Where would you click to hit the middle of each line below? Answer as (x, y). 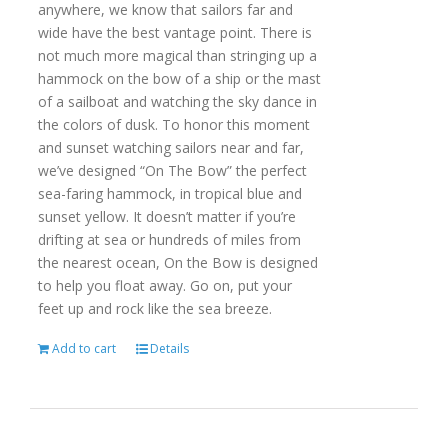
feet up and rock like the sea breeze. (154, 308)
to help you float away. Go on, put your (164, 285)
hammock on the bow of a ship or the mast (179, 78)
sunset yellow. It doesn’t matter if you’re (166, 216)
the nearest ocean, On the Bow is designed (177, 262)
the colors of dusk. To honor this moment (173, 124)
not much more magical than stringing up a (177, 55)
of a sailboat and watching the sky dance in (177, 101)
